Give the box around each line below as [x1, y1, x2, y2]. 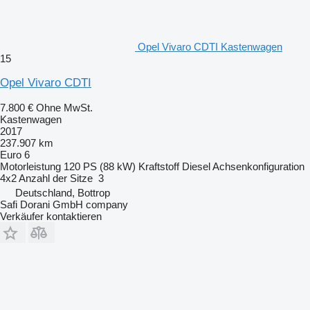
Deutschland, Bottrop [15, 186, 110, 199]
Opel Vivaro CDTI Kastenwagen [138, 40, 282, 53]
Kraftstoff [138, 160, 179, 172]
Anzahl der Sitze [19, 172, 93, 184]
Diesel [182, 160, 210, 172]
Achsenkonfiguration [212, 160, 304, 172]
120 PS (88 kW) [64, 160, 136, 172]
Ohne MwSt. [36, 101, 93, 113]
